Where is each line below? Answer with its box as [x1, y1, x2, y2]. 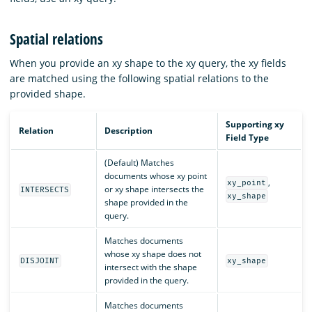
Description [104, 124, 153, 136]
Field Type [225, 131, 269, 143]
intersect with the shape [104, 260, 197, 273]
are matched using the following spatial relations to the [10, 71, 269, 85]
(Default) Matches [104, 156, 174, 169]
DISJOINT [20, 256, 60, 265]
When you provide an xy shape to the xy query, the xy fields [10, 56, 286, 70]
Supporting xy [225, 118, 284, 130]
